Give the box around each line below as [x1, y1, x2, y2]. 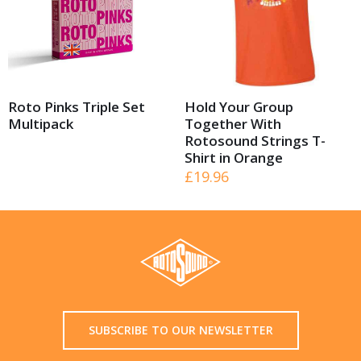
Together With [185, 114, 281, 134]
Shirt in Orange [185, 148, 283, 168]
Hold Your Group [185, 98, 293, 117]
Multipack [8, 114, 73, 134]
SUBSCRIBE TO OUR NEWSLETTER [88, 322, 273, 338]
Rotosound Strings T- [185, 131, 326, 151]
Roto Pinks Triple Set [8, 98, 145, 117]
